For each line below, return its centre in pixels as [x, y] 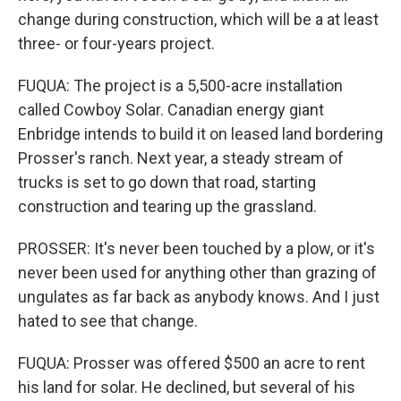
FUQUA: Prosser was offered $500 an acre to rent [192, 363]
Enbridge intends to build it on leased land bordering [200, 134]
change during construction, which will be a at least [198, 19]
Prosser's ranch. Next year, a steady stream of [181, 158]
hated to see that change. [108, 321]
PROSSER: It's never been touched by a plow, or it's [196, 248]
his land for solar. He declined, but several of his [187, 387]
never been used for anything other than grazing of [197, 273]
